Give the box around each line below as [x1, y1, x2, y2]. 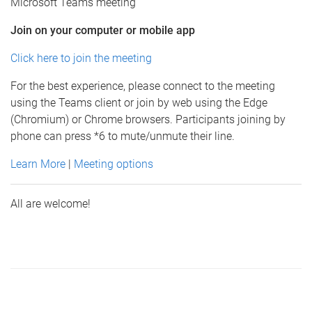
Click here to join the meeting [10, 52, 152, 65]
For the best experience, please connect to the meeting [10, 79, 275, 93]
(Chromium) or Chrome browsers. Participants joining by [10, 113, 286, 126]
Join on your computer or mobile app [10, 24, 195, 37]
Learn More [10, 157, 65, 171]
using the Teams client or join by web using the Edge [10, 96, 267, 109]
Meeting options [74, 157, 153, 171]
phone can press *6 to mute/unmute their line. [10, 130, 235, 143]
